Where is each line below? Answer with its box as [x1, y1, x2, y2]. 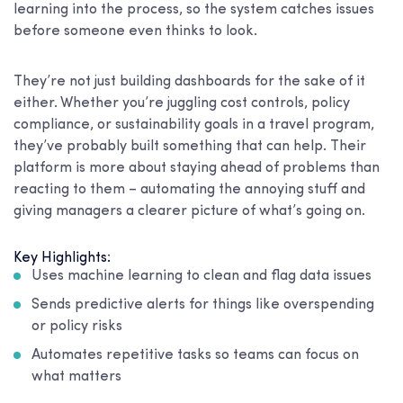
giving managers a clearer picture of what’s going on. [13, 203, 365, 219]
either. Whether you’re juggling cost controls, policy [13, 95, 350, 111]
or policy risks [31, 318, 122, 334]
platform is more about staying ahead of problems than [13, 160, 380, 175]
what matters [31, 369, 121, 384]
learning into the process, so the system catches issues [13, 2, 374, 17]
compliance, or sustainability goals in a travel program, [13, 117, 374, 132]
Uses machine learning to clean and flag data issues [31, 268, 372, 283]
